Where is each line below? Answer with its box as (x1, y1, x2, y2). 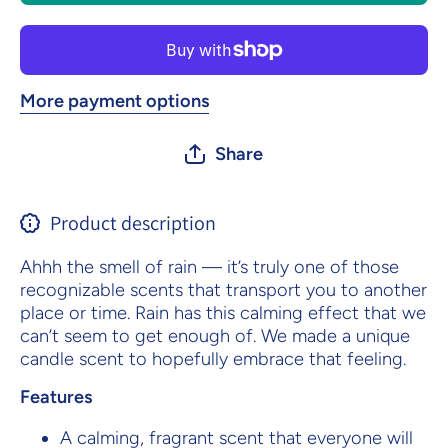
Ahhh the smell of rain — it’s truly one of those (20, 256, 399, 279)
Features (20, 386, 92, 409)
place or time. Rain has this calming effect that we (20, 302, 426, 325)
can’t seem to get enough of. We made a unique (20, 325, 410, 348)
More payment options (20, 89, 209, 112)
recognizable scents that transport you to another (20, 279, 427, 302)
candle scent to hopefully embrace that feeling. (20, 348, 406, 371)
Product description (50, 210, 216, 237)
